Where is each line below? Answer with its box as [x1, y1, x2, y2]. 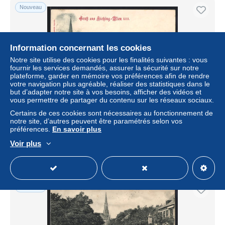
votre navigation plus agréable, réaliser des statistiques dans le [10, 80, 210, 88]
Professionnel [166, 147, 209, 155]
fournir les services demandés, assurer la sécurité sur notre [10, 64, 199, 72]
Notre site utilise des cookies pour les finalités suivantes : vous [10, 56, 207, 64]
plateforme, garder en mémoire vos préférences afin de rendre [10, 72, 209, 80]
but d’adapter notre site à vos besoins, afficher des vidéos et [10, 88, 201, 96]
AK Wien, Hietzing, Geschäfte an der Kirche [41, 107, 184, 117]
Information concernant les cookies [10, 43, 151, 53]
